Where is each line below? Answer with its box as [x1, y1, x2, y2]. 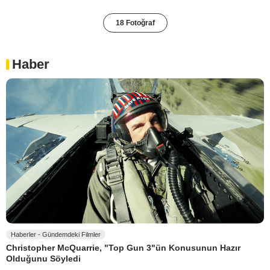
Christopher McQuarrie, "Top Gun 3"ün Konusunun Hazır [6, 243, 240, 253]
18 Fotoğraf [115, 19, 155, 28]
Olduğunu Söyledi [6, 253, 81, 263]
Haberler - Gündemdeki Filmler [11, 231, 101, 239]
